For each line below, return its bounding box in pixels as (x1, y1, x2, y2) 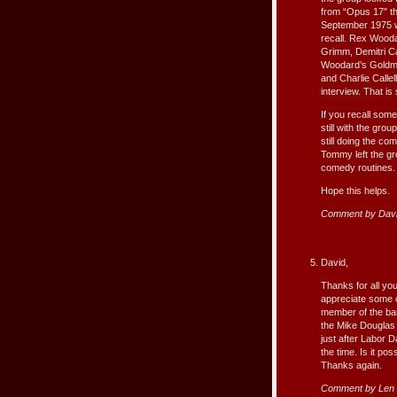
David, (321, 256, 348, 268)
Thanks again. (321, 359, 382, 370)
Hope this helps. (321, 185, 390, 197)
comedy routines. (321, 162, 395, 174)
